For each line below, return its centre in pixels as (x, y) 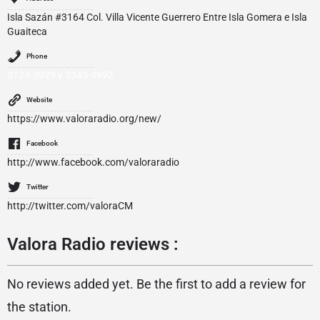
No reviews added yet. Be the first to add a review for (156, 284)
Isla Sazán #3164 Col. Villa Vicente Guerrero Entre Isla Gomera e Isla (157, 17)
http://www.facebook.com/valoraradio (93, 162)
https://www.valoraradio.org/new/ (84, 119)
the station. (39, 307)
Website (39, 100)
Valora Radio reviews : (93, 244)
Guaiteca (27, 31)
